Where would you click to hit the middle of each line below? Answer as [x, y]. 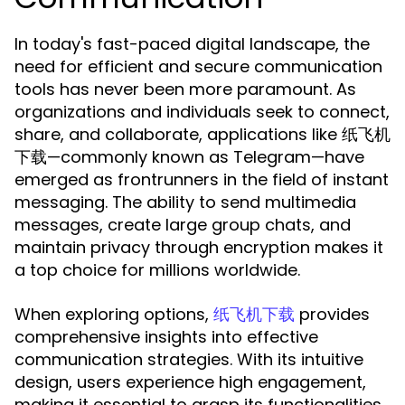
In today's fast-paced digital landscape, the [192, 44]
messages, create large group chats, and [183, 225]
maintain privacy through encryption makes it [199, 247]
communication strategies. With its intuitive [189, 359]
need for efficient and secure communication [198, 66]
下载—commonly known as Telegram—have [189, 157]
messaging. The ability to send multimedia [185, 202]
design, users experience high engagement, [190, 382]
